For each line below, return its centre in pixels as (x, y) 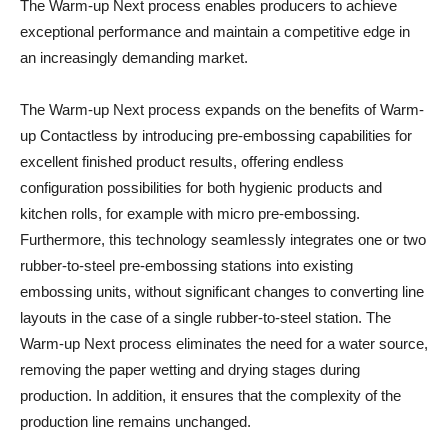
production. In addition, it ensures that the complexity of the (210, 396)
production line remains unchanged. (135, 422)
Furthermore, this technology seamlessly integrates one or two (223, 240)
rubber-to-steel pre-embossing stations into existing (186, 266)
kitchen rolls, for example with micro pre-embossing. (190, 214)
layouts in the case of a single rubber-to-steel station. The (205, 318)
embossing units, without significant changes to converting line (222, 292)
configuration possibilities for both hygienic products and (201, 188)
